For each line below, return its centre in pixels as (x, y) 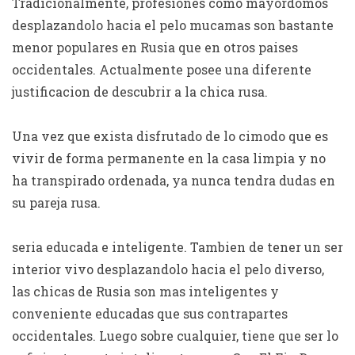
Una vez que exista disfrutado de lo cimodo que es (170, 136)
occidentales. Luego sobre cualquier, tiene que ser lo (175, 336)
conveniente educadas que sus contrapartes (150, 313)
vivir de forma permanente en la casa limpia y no (169, 158)
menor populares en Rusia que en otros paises (155, 47)
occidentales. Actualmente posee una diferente (162, 69)
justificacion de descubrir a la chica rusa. (140, 92)
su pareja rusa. (56, 202)
